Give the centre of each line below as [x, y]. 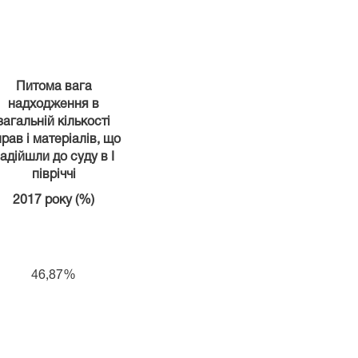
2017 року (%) [54, 200]
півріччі [54, 175]
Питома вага [54, 87]
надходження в [54, 104]
